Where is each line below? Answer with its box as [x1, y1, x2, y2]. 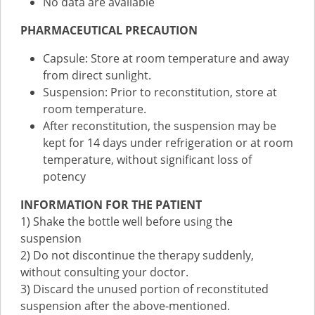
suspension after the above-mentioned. [20, 298, 230, 314]
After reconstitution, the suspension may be [43, 118, 276, 134]
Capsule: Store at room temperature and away [43, 51, 289, 66]
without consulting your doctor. [20, 264, 188, 280]
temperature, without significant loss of [43, 152, 252, 167]
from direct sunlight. [43, 67, 151, 83]
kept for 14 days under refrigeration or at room [43, 135, 293, 150]
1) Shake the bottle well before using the [20, 214, 233, 229]
